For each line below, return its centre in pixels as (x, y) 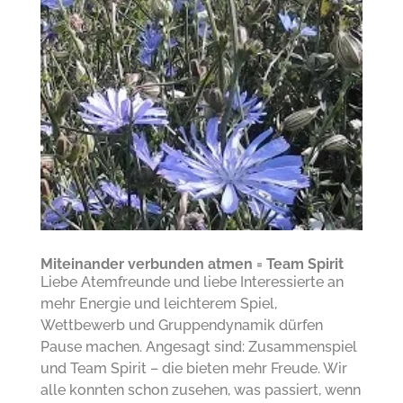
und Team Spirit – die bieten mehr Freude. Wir (193, 368)
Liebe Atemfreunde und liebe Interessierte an (192, 282)
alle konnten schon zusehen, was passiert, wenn (200, 390)
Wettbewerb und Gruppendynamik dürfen (181, 325)
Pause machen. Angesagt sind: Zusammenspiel (198, 346)
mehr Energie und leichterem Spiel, (158, 303)
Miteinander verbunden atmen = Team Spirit (192, 264)
